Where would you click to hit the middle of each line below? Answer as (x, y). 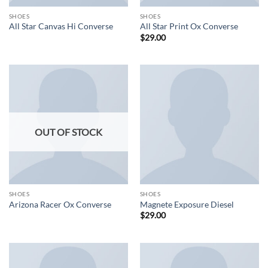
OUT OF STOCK (68, 132)
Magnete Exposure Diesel (187, 204)
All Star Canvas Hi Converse (61, 27)
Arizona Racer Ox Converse (60, 204)
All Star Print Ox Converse (189, 27)
